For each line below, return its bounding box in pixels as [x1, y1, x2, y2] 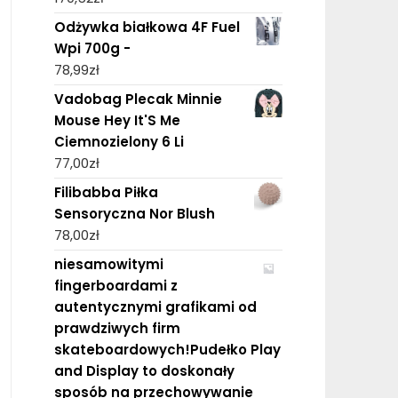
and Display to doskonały [53, 361, 235, 380]
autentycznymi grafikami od [53, 297, 257, 316]
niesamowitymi [53, 254, 163, 274]
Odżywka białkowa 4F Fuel [53, 17, 240, 36]
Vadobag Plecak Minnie [53, 89, 222, 108]
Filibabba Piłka [53, 182, 158, 202]
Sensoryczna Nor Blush [53, 203, 215, 223]
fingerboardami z [53, 275, 178, 295]
